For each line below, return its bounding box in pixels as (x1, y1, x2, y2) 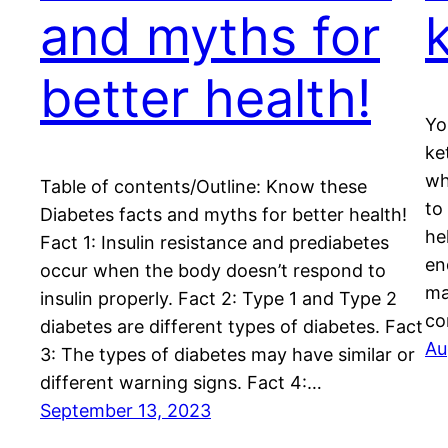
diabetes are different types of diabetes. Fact (40, 315, 423, 337)
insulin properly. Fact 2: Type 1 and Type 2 (40, 287, 397, 309)
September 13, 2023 (40, 399, 211, 421)
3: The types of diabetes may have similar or (40, 343, 415, 365)
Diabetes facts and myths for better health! (40, 203, 407, 225)
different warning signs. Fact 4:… (40, 371, 322, 393)
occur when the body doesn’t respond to (40, 259, 386, 281)
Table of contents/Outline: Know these (40, 175, 367, 197)
